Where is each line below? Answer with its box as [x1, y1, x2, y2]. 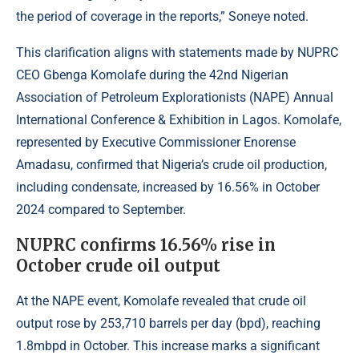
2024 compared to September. [16, 202, 186, 218]
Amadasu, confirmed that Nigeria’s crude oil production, [16, 157, 327, 173]
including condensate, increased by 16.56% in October [16, 179, 320, 196]
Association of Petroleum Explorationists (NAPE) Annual [16, 90, 333, 106]
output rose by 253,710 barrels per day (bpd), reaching [16, 316, 321, 332]
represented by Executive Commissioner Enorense [16, 135, 296, 151]
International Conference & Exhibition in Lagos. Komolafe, [16, 112, 341, 128]
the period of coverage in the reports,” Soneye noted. [16, 9, 309, 25]
